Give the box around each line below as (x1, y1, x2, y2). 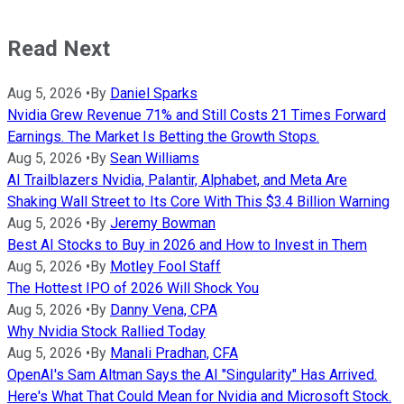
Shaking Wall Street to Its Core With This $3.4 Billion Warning (7, 193, 390, 211)
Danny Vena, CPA (110, 301, 217, 319)
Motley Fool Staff (110, 258, 221, 276)
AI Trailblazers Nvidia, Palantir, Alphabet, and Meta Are (7, 171, 347, 189)
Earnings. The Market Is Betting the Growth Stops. (7, 128, 319, 146)
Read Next (7, 36, 110, 62)
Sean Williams (110, 150, 199, 168)
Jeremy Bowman (110, 215, 216, 233)
